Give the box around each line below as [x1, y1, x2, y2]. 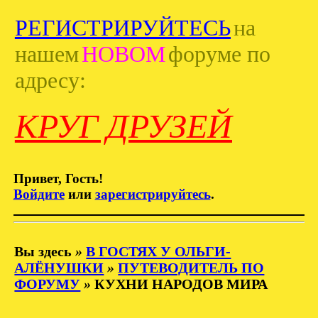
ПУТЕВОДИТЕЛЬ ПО [118, 259, 265, 275]
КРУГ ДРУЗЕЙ [14, 107, 232, 145]
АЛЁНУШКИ [14, 259, 104, 275]
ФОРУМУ [14, 275, 81, 292]
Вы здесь [14, 243, 72, 259]
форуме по [168, 41, 270, 67]
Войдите [13, 187, 65, 202]
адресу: [14, 67, 86, 93]
